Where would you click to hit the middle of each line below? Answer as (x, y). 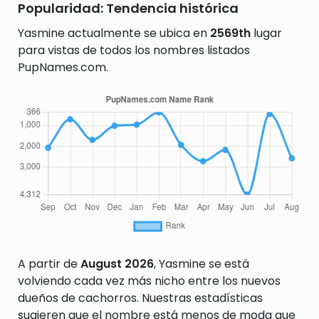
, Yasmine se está (202, 264)
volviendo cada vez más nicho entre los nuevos (149, 281)
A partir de (49, 264)
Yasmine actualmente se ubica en (114, 33)
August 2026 (117, 264)
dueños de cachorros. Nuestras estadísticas (140, 298)
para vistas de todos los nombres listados (134, 50)
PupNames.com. (63, 67)
